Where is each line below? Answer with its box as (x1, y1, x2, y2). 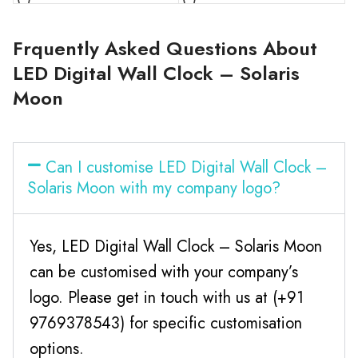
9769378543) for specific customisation (30, 311, 302, 335)
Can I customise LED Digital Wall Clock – (45, 155, 327, 179)
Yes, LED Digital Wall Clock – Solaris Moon (30, 234, 322, 258)
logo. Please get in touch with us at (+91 (30, 285, 304, 309)
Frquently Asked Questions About (13, 34, 317, 62)
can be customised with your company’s (30, 260, 298, 284)
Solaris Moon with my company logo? (28, 176, 280, 200)
